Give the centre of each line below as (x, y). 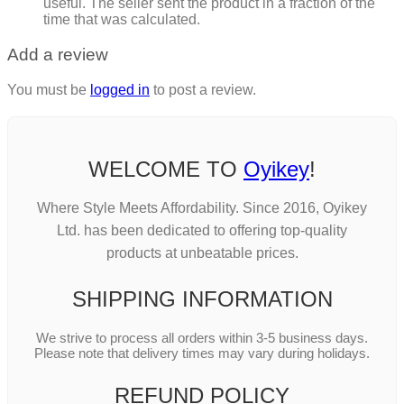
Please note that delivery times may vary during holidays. (202, 353)
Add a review (58, 54)
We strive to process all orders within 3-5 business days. (202, 338)
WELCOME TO (166, 170)
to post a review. (203, 89)
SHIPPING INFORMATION (202, 299)
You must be (49, 89)
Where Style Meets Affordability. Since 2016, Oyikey (202, 208)
